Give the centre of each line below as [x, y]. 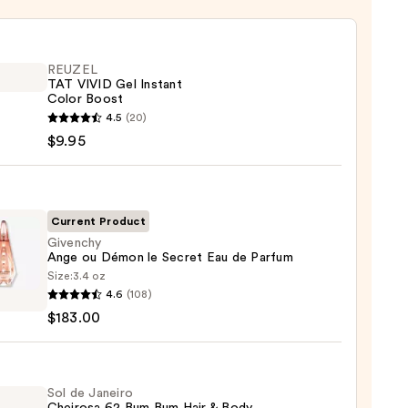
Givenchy [74, 244]
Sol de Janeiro [90, 394]
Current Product [98, 222]
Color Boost [85, 100]
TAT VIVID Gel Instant [114, 85]
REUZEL [72, 71]
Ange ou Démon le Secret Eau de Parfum [170, 258]
